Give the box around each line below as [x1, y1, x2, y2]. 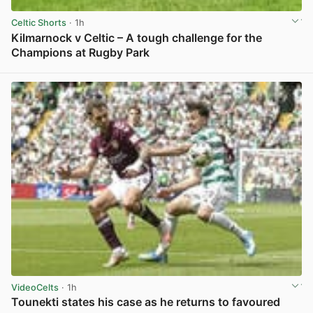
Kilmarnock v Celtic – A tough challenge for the [11, 30, 262, 45]
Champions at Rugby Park [11, 45, 150, 59]
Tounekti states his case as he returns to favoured [11, 295, 280, 310]
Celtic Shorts [11, 17, 66, 29]
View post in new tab [211, 63, 300, 74]
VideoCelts [11, 282, 59, 293]
